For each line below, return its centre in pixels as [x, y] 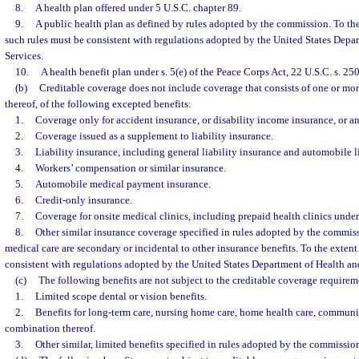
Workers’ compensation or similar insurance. [130, 168]
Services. [24, 56]
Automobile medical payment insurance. [123, 184]
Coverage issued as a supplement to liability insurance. [154, 136]
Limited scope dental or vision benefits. [121, 296]
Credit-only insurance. [83, 200]
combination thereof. [50, 328]
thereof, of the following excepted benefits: [98, 104]
